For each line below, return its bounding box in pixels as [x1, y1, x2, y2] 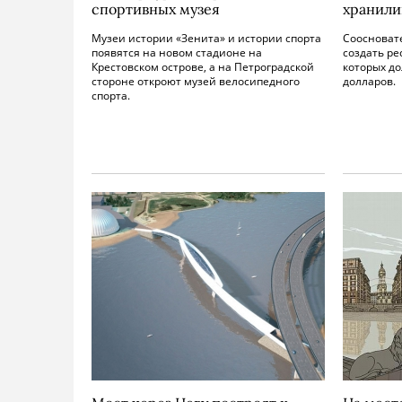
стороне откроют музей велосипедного [92, 74, 300, 89]
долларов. [343, 74, 396, 89]
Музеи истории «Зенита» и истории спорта [92, 31, 321, 46]
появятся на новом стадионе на [92, 45, 262, 60]
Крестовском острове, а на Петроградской [92, 59, 314, 74]
